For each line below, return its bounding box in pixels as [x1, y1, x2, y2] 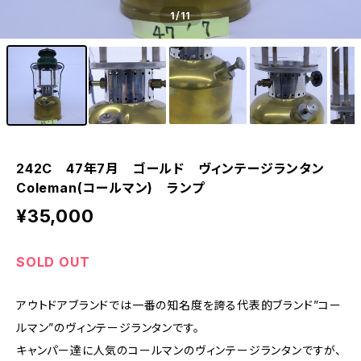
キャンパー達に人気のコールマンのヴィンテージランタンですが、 [16, 343, 342, 357]
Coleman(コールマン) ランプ [16, 180, 205, 196]
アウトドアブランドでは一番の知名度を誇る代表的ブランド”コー [16, 298, 342, 312]
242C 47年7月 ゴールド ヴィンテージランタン [16, 160, 338, 176]
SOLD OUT [16, 254, 90, 270]
